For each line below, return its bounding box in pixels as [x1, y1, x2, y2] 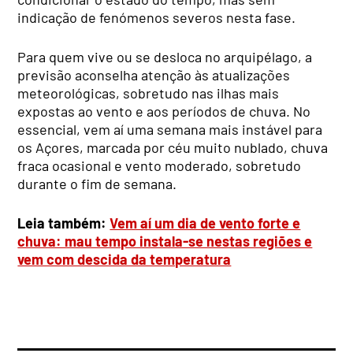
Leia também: [17, 214, 110, 232]
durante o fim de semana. [17, 174, 177, 192]
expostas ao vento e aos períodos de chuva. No [17, 102, 311, 120]
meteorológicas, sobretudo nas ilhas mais [17, 84, 280, 102]
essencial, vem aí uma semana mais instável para [17, 120, 323, 138]
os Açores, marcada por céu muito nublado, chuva [17, 138, 329, 156]
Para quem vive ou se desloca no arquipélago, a [17, 47, 313, 65]
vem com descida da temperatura [17, 250, 232, 268]
